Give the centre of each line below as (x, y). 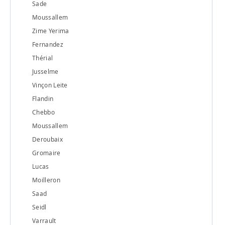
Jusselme (45, 71)
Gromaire (46, 152)
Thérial (43, 58)
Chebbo (43, 112)
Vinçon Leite (50, 85)
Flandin (43, 98)
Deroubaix (47, 139)
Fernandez (48, 44)
